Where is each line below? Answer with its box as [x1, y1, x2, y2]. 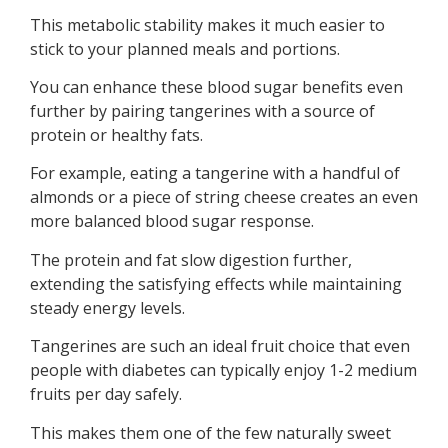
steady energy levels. [30, 296, 185, 319]
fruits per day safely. [30, 383, 182, 406]
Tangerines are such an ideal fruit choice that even [30, 335, 410, 358]
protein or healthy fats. [30, 123, 203, 146]
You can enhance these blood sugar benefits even [30, 75, 403, 98]
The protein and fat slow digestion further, [30, 248, 352, 271]
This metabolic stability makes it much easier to [30, 13, 385, 36]
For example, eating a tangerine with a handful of [30, 162, 400, 185]
